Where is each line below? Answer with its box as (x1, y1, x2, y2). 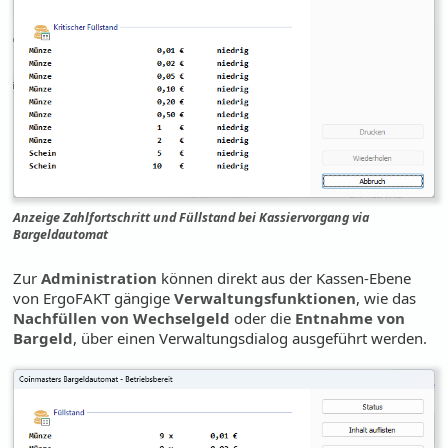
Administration (41, 268, 158, 289)
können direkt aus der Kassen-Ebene (157, 268, 412, 289)
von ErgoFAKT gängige (13, 288, 175, 309)
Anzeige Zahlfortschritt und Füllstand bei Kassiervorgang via (13, 209, 370, 227)
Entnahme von (295, 308, 406, 329)
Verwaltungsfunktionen (174, 288, 357, 309)
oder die (230, 308, 296, 329)
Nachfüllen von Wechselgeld (13, 308, 231, 329)
